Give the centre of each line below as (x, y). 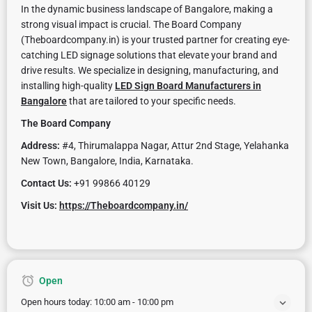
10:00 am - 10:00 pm (134, 302)
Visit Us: (39, 205)
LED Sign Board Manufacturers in (188, 86)
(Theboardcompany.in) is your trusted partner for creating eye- (155, 40)
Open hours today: (57, 302)
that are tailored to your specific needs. (151, 101)
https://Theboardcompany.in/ (124, 205)
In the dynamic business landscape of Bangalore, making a (147, 9)
